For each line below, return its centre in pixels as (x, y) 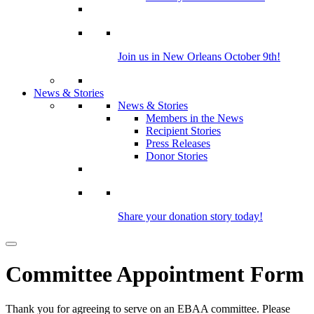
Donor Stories (177, 156)
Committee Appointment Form (155, 274)
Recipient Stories (183, 131)
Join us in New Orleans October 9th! (199, 56)
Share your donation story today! (190, 216)
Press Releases (178, 143)
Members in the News (194, 118)
